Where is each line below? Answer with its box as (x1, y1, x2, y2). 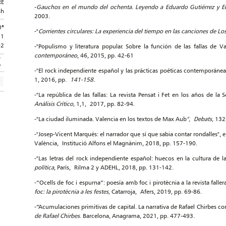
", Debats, (187, 115, 213, 123)
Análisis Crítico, (34, 100, 76, 107)
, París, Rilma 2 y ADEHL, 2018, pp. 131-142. (54, 163, 174, 171)
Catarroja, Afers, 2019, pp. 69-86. (111, 188, 202, 195)
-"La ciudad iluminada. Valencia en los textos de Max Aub (34, 115, 187, 123)
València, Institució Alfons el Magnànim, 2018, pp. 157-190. (34, 139, 197, 147)
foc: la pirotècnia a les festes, (34, 188, 111, 195)
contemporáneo (34, 51, 77, 59)
